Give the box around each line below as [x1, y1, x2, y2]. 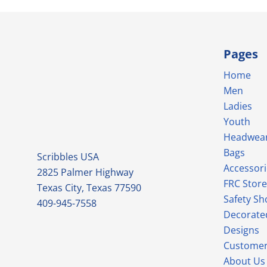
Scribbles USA [37, 150, 99, 163]
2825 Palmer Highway [37, 166, 133, 179]
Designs [223, 223, 259, 237]
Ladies [223, 99, 252, 113]
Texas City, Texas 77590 [37, 181, 141, 194]
